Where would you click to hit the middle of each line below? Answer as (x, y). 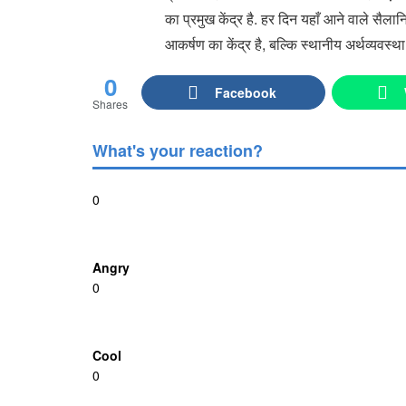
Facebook (246, 92)
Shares (110, 103)
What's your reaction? (178, 150)
